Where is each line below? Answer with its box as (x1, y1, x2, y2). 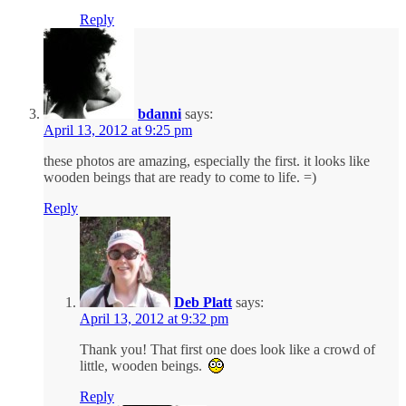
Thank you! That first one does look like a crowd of (80, 342, 375, 358)
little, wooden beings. (80, 358, 206, 374)
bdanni (138, 106, 181, 122)
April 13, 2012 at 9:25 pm (43, 122, 192, 139)
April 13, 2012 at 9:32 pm (80, 311, 228, 327)
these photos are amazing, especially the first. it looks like (43, 153, 370, 169)
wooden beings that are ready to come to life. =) (43, 169, 316, 186)
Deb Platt (174, 295, 232, 311)
